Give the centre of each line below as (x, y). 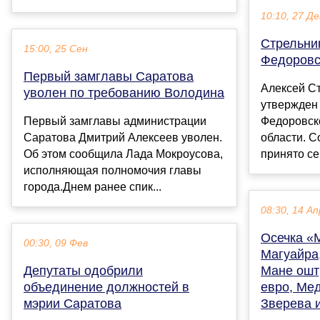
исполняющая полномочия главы (112, 170)
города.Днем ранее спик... (92, 186)
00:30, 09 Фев (56, 243)
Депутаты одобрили (83, 270)
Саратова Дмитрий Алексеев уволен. (123, 137)
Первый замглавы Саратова (109, 76)
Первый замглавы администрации (115, 121)
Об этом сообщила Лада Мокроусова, (123, 154)
